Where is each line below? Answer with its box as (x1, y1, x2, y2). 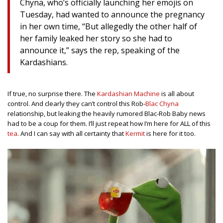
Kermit (125, 129, 145, 138)
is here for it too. (145, 129, 196, 138)
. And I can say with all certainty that (17, 129, 125, 138)
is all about (160, 89, 194, 99)
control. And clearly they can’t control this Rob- (7, 99, 145, 109)
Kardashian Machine (97, 89, 160, 99)
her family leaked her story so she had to (20, 33, 172, 44)
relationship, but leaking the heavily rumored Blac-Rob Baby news (7, 109, 206, 118)
